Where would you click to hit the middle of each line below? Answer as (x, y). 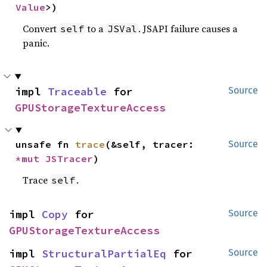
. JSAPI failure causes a (188, 29)
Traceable (77, 91)
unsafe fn (46, 144)
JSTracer (69, 159)
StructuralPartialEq (104, 254)
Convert (41, 29)
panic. (36, 43)
